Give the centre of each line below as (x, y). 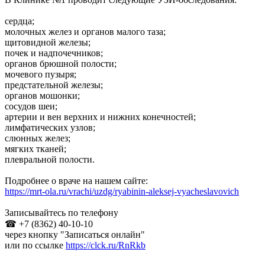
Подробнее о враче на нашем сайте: (76, 180)
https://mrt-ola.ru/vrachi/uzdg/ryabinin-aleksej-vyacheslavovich (122, 191)
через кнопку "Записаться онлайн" (75, 234)
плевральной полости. (50, 159)
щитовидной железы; (48, 42)
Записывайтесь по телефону (62, 212)
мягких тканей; (35, 148)
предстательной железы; (54, 85)
